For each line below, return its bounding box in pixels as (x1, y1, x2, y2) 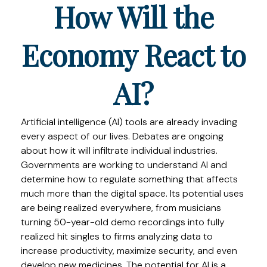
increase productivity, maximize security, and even (21, 244, 237, 257)
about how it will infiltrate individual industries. (21, 144, 218, 157)
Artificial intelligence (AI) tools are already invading (21, 116, 237, 128)
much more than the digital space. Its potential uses (21, 187, 244, 200)
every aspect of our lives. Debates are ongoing (21, 130, 223, 142)
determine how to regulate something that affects (21, 173, 238, 185)
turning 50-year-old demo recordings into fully (21, 216, 225, 228)
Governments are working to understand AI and (21, 159, 227, 171)
